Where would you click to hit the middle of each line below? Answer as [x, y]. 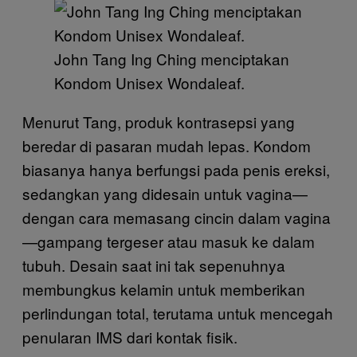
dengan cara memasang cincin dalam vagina [177, 217]
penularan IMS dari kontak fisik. [130, 336]
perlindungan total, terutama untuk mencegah [178, 312]
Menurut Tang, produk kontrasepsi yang [159, 121]
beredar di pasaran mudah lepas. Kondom [167, 145]
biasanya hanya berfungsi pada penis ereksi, [176, 169]
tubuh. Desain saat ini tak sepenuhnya [154, 265]
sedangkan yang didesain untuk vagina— [165, 193]
